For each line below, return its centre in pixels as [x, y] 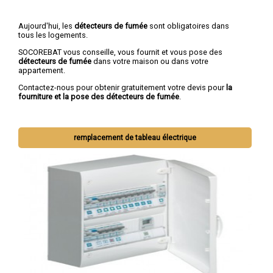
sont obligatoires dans [188, 26]
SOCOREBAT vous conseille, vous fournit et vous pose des [120, 52]
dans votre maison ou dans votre [150, 62]
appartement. [42, 71]
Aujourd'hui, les [46, 26]
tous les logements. [53, 35]
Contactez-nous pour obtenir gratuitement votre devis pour [122, 87]
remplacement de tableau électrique [135, 137]
